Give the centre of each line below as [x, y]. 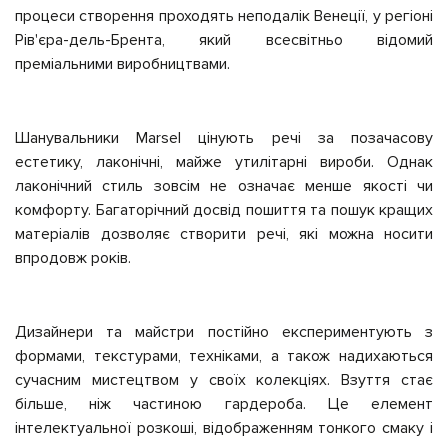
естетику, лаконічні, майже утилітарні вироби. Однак [224, 162]
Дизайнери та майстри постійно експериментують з [224, 332]
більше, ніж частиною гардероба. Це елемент [224, 404]
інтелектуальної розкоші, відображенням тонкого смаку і [224, 428]
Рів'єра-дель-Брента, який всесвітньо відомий [224, 40]
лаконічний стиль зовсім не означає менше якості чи [224, 186]
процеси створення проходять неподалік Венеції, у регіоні [224, 16]
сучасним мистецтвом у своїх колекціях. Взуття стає [224, 380]
